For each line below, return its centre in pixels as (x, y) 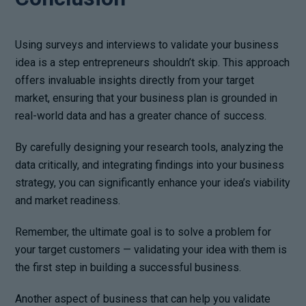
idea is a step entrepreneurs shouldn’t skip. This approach (153, 62)
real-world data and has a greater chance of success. (141, 115)
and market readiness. (68, 200)
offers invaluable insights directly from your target (135, 80)
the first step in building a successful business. (128, 267)
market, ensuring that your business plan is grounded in (147, 98)
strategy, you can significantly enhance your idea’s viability (153, 182)
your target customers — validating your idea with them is (151, 249)
